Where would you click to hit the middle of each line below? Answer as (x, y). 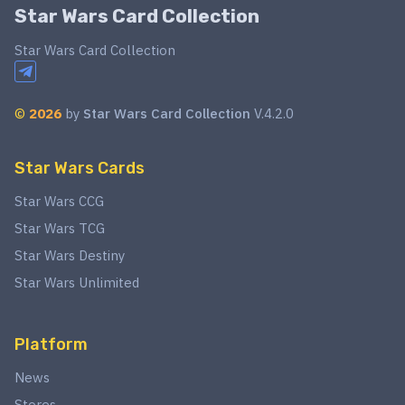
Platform (51, 344)
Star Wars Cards (80, 168)
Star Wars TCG (60, 228)
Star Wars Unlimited (77, 283)
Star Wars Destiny (70, 255)
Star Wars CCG (59, 201)
